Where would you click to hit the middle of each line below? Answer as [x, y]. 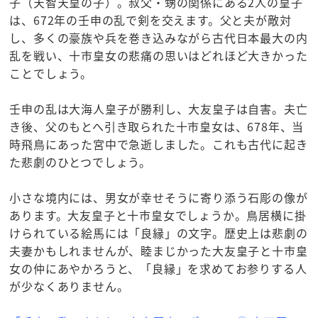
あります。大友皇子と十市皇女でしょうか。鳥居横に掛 [158, 215]
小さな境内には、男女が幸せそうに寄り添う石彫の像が [159, 198]
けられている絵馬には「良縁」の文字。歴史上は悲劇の [159, 233]
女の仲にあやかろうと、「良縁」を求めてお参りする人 [158, 269]
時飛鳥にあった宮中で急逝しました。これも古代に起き [159, 144]
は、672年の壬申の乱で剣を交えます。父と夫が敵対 [150, 20]
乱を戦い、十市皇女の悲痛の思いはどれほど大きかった [159, 56]
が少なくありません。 [69, 286]
